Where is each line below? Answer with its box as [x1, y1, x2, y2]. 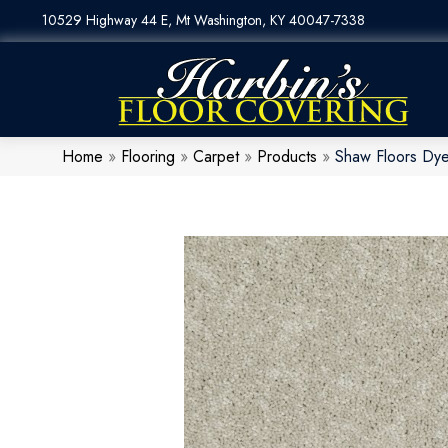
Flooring [121, 145, 175, 169]
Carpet [193, 145, 239, 169]
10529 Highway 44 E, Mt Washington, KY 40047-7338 [42, 10, 365, 30]
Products [257, 145, 317, 169]
